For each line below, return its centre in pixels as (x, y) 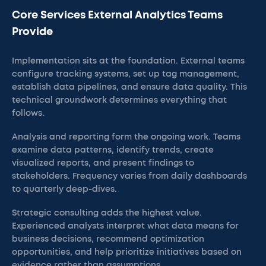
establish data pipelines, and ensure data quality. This (129, 87)
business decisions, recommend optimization (108, 239)
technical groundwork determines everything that (119, 100)
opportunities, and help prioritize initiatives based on (127, 252)
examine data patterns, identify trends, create (113, 150)
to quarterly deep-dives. (64, 189)
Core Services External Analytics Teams (117, 15)
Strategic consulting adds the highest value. (107, 213)
